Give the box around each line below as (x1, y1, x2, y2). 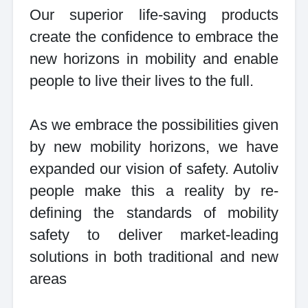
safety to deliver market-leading (29, 226, 279, 244)
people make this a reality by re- (29, 182, 279, 200)
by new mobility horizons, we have (29, 138, 279, 156)
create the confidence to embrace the (29, 28, 279, 46)
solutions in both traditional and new (29, 248, 279, 266)
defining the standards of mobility (29, 204, 279, 222)
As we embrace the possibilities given (29, 116, 279, 134)
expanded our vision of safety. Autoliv (29, 160, 279, 178)
